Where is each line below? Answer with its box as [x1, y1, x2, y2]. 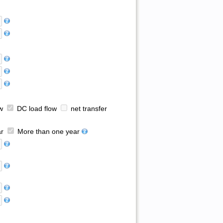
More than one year [15, 128, 80, 136]
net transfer [68, 105, 107, 113]
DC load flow [14, 105, 57, 113]
